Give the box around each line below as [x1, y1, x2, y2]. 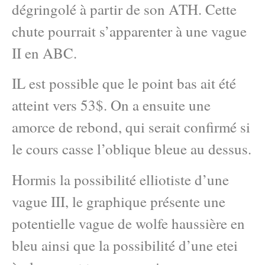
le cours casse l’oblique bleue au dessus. [12, 139, 251, 159]
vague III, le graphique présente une [12, 191, 225, 211]
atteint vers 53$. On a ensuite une [12, 95, 211, 115]
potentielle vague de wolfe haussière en [12, 213, 245, 233]
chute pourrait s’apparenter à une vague [12, 21, 247, 41]
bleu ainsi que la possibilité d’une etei [12, 235, 238, 255]
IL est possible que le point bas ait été [12, 73, 236, 93]
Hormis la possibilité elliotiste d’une [12, 169, 229, 189]
